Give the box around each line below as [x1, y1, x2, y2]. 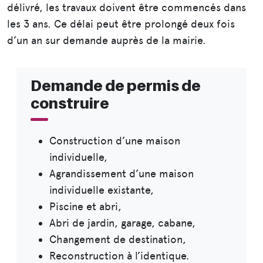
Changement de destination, [49, 233, 186, 246]
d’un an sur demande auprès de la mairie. [7, 34, 206, 47]
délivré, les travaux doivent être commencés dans [7, 1, 246, 14]
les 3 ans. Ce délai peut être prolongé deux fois [7, 18, 235, 31]
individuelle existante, [49, 184, 154, 197]
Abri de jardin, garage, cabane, [49, 217, 195, 230]
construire [31, 95, 109, 113]
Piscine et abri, [49, 200, 122, 213]
